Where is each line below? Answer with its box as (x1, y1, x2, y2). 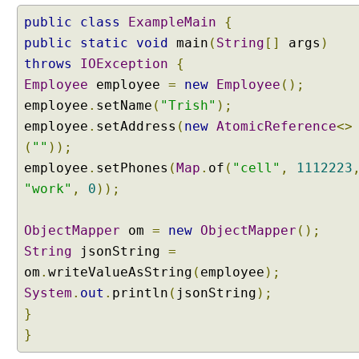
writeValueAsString (48, 264, 192, 280)
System (24, 285, 72, 301)
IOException (80, 56, 168, 71)
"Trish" (160, 98, 216, 113)
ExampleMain (128, 14, 216, 30)
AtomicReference (216, 119, 337, 134)
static (80, 35, 128, 50)
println (112, 285, 168, 301)
